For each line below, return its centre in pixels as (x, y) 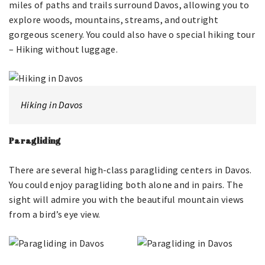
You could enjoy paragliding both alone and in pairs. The (126, 185)
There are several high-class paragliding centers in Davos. (130, 170)
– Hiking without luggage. (64, 49)
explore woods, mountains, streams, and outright (114, 20)
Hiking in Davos (52, 105)
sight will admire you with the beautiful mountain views (127, 199)
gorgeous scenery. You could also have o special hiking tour (132, 34)
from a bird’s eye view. (55, 214)
